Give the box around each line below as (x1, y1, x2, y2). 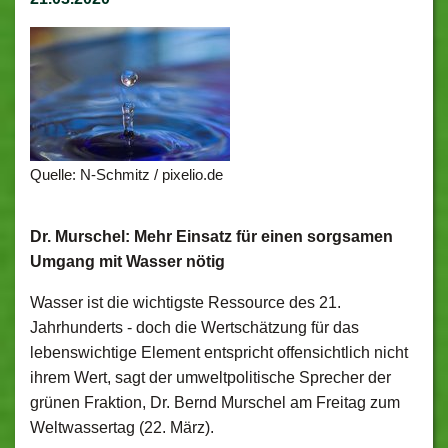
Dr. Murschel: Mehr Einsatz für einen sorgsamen (30, 228, 393, 245)
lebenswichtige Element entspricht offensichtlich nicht (30, 344, 408, 361)
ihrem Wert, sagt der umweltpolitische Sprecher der (30, 369, 391, 386)
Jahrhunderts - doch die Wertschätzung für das (30, 319, 359, 336)
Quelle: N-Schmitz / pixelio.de (30, 166, 223, 183)
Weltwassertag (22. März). (30, 419, 214, 436)
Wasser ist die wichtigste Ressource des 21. (30, 294, 341, 311)
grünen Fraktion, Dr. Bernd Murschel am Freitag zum (30, 394, 400, 411)
